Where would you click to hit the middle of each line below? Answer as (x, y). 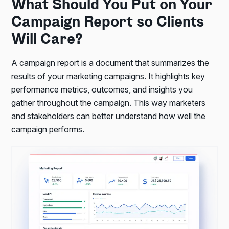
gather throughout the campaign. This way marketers (109, 103)
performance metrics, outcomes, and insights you (102, 90)
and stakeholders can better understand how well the (109, 116)
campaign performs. (48, 130)
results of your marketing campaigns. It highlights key (108, 76)
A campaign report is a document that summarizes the (110, 63)
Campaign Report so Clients (108, 23)
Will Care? (47, 41)
